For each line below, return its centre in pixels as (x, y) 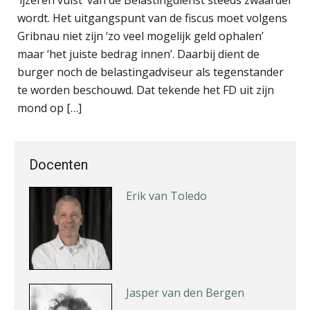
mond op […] (49, 108)
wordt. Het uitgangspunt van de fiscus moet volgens (152, 18)
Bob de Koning (164, 99)
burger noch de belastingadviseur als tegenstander (151, 72)
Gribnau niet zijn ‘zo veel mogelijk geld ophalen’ (140, 36)
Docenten (58, 164)
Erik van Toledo (166, 195)
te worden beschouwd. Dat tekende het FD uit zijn (146, 90)
